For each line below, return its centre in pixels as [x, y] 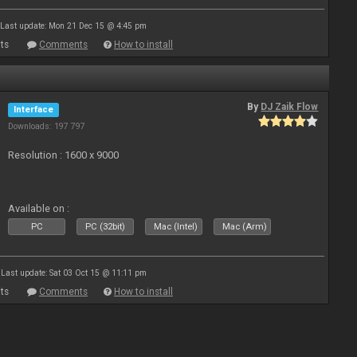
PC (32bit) [106, 227]
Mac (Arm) [245, 227]
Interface [34, 110]
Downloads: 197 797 [47, 126]
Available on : [39, 208]
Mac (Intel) [176, 227]
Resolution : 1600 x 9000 [64, 155]
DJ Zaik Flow [290, 107]
